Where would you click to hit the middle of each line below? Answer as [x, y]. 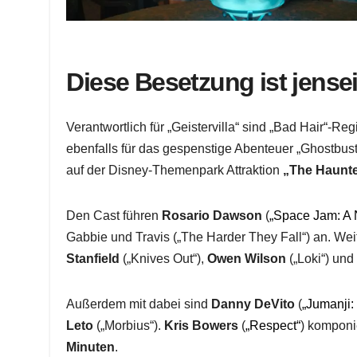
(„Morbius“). [129, 325]
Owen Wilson [247, 258]
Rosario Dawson [212, 215]
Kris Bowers [202, 325]
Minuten [91, 347]
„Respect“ [273, 325]
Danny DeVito [253, 304]
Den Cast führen [114, 215]
